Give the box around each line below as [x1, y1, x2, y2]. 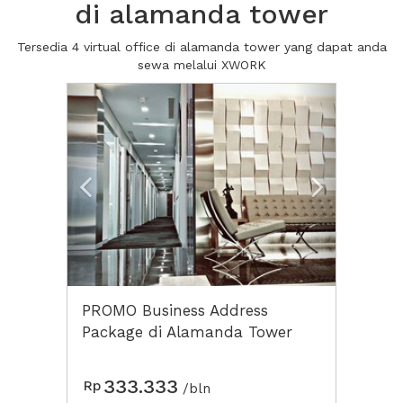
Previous [86, 85, 159, 106]
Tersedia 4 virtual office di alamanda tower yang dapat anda [16, 40, 387, 54]
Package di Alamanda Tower [82, 323, 292, 341]
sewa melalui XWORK [137, 58, 266, 72]
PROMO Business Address [82, 301, 268, 319]
